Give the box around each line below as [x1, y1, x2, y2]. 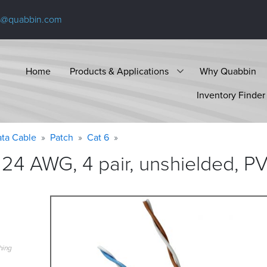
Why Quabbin [200, 64, 256, 77]
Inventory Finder [197, 88, 265, 101]
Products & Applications [70, 64, 169, 77]
